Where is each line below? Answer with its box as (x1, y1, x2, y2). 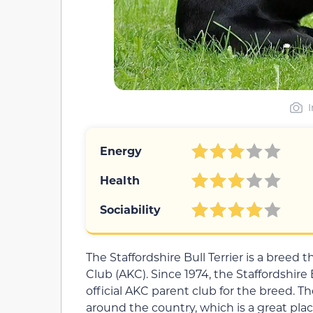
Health (100, 173, 140, 188)
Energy (100, 143, 142, 159)
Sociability (100, 202, 161, 217)
